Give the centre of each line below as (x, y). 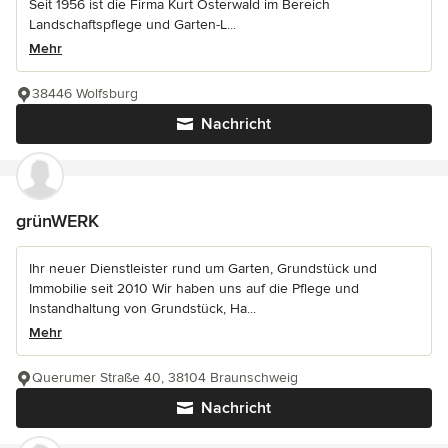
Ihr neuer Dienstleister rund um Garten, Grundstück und (203, 269)
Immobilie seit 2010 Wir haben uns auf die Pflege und (194, 289)
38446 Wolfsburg (85, 94)
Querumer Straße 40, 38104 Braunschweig (165, 378)
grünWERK (57, 221)
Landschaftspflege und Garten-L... (132, 25)
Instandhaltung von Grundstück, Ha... (142, 309)
